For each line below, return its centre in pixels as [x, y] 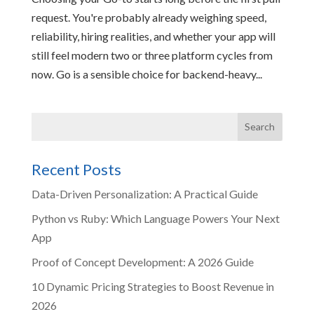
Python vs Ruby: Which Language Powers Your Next [155, 218]
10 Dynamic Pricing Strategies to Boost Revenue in [152, 286]
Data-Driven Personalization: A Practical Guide [144, 193]
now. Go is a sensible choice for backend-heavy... [146, 74]
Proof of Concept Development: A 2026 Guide [142, 261]
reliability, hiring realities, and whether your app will [153, 36]
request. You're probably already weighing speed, [149, 17]
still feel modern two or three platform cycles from [152, 55]
